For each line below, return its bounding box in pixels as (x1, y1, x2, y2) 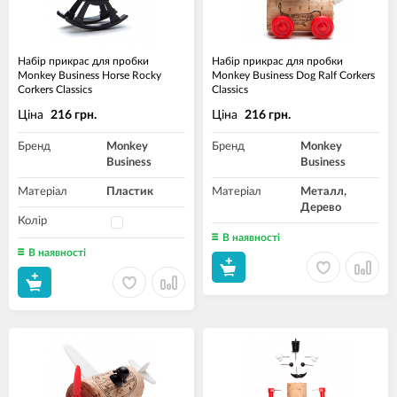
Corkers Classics (18, 84, 92, 95)
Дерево (300, 202, 341, 214)
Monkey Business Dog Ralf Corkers (212, 70, 375, 81)
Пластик (106, 186, 153, 198)
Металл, (300, 186, 346, 198)
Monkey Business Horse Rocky (18, 70, 161, 81)
